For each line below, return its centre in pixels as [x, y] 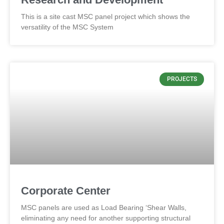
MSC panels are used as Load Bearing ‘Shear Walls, [104, 208]
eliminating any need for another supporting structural [106, 218]
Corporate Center [66, 191]
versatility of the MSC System [67, 27]
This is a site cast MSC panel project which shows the [105, 17]
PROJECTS [182, 79]
